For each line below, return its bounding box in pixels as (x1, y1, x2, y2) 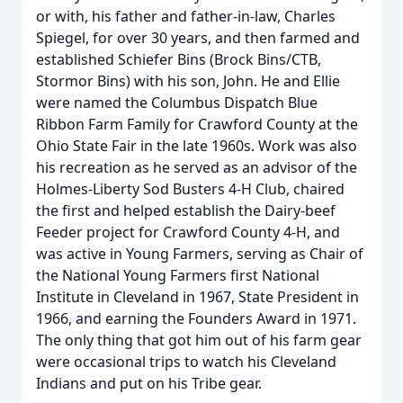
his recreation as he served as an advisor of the (36, 157, 357, 177)
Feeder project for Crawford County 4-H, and (36, 222, 340, 242)
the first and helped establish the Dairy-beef (36, 201, 336, 220)
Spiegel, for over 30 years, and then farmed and (36, 28, 360, 48)
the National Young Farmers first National (36, 265, 319, 285)
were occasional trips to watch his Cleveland (36, 352, 336, 372)
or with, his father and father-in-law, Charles (36, 6, 336, 26)
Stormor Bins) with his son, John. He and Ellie (36, 71, 340, 91)
